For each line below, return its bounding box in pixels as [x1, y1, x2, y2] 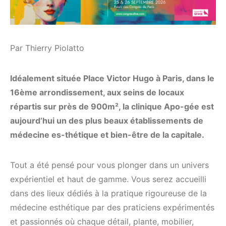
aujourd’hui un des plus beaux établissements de [10, 115, 203, 126]
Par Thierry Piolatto [10, 42, 84, 53]
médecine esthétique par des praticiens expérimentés [10, 202, 214, 212]
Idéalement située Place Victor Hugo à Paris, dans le [10, 73, 214, 83]
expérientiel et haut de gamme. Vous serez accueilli [10, 174, 206, 184]
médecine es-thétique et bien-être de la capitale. [10, 129, 204, 140]
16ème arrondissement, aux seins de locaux [10, 87, 184, 97]
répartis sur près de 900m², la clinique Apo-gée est [10, 101, 214, 111]
